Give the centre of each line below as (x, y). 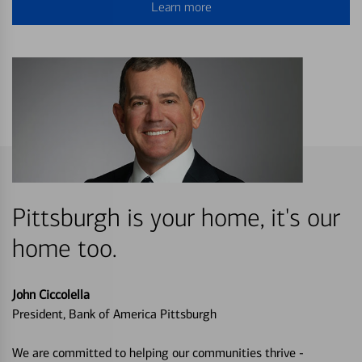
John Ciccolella (51, 294)
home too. (65, 248)
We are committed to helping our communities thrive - (158, 352)
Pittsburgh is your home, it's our (176, 218)
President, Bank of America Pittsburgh (114, 314)
